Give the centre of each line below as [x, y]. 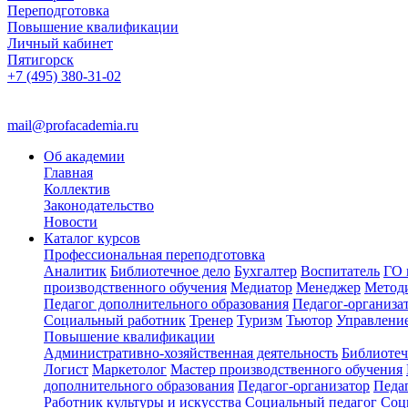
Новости [71, 222]
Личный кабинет [60, 43]
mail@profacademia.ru [73, 125]
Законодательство [99, 205]
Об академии [84, 156]
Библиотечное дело [170, 271]
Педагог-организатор [304, 386]
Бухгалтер [265, 271]
